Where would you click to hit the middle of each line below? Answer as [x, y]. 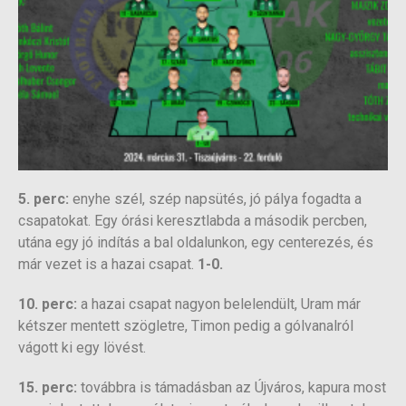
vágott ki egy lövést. [82, 348]
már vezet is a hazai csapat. [108, 265]
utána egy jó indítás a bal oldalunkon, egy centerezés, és [196, 243]
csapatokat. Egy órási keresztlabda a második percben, [193, 221]
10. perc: [48, 304]
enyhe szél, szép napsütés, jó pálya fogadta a [217, 199]
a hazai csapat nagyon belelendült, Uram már [219, 304]
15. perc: [48, 388]
